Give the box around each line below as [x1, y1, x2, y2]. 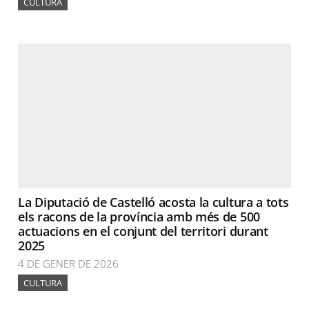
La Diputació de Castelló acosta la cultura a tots [18, 194, 289, 210]
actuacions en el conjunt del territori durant [18, 223, 268, 239]
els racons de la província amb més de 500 [18, 208, 260, 225]
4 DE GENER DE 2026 [18, 257, 119, 270]
